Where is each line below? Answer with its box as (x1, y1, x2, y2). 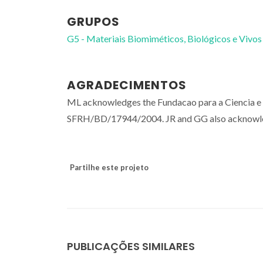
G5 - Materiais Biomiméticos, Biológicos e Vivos (67, 32, 262, 44)
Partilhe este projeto (70, 162, 149, 172)
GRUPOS (67, 13, 120, 30)
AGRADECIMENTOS (67, 76, 187, 93)
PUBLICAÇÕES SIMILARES (67, 238, 195, 254)
